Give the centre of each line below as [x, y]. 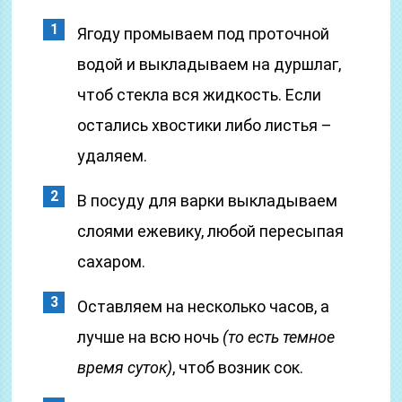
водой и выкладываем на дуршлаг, [210, 64]
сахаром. [112, 262]
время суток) [125, 367]
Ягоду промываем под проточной [204, 34]
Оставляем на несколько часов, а [204, 306]
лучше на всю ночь [150, 337]
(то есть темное [279, 337]
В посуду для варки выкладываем [208, 201]
